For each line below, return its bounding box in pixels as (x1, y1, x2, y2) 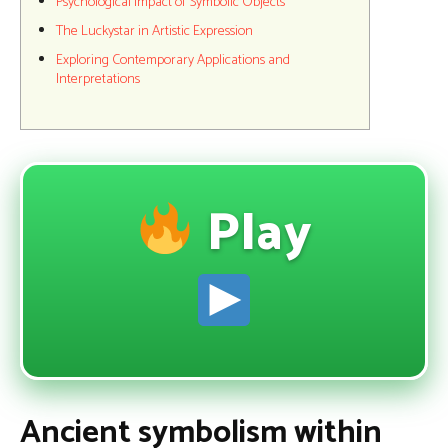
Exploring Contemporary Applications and (56, 49, 290, 72)
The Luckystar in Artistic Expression (56, 20, 253, 43)
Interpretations (56, 68, 140, 91)
